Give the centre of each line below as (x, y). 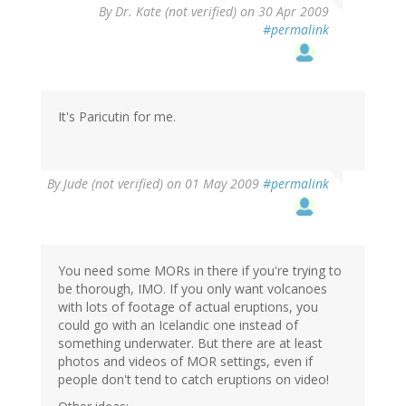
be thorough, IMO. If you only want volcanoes (193, 289)
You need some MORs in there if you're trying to (200, 271)
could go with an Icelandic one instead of (178, 325)
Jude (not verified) (113, 184)
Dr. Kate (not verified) (176, 12)
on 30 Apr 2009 (283, 12)
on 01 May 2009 (213, 184)
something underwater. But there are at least (190, 343)
